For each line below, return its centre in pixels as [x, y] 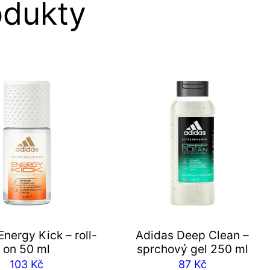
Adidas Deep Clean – [193, 235]
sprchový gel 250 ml [192, 249]
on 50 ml [27, 249]
